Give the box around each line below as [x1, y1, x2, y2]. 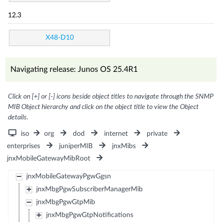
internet [104, 130, 128, 137]
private [146, 130, 167, 137]
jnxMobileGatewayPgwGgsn [26, 172, 111, 180]
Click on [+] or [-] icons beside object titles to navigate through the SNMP [8, 93, 214, 100]
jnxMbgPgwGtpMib [36, 198, 95, 206]
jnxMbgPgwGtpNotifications [46, 211, 133, 219]
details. [8, 113, 29, 121]
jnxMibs [111, 142, 136, 150]
